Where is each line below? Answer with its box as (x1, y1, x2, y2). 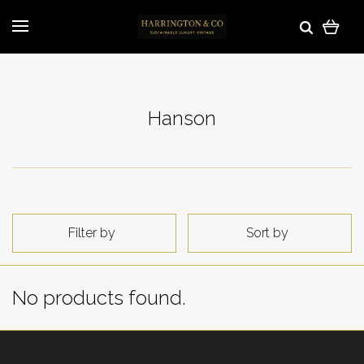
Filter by (68, 225, 115, 240)
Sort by (246, 225, 288, 240)
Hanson (148, 106, 216, 130)
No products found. (12, 286, 186, 310)
